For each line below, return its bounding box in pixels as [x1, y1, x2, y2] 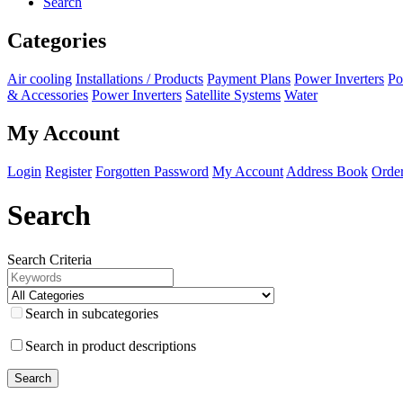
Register [45, 163, 92, 179]
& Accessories [7, 86, 88, 103]
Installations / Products [76, 70, 203, 86]
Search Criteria [7, 251, 92, 267]
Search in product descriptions [25, 337, 196, 354]
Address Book [286, 163, 368, 179]
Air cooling [7, 70, 72, 86]
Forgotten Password [95, 163, 209, 179]
